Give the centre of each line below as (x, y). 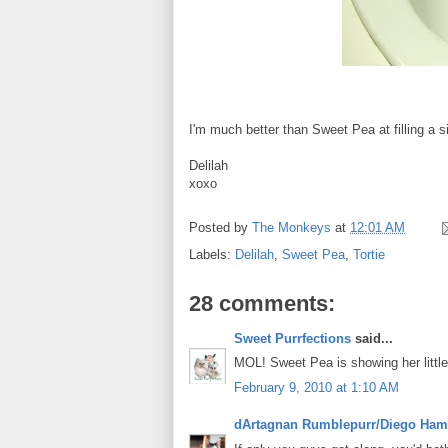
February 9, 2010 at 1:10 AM (316, 387)
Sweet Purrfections (292, 338)
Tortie (369, 254)
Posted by (220, 227)
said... (372, 338)
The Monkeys (291, 227)
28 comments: (262, 303)
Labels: (212, 254)
